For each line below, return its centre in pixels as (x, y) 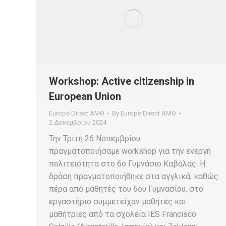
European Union (85, 97)
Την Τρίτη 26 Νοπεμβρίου (95, 139)
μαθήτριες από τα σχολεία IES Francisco (123, 214)
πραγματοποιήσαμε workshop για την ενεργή (130, 151)
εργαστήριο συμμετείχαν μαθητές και (118, 202)
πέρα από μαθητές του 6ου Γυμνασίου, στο (126, 189)
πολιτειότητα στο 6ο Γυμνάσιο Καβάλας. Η (127, 164)
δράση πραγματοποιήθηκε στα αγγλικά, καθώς (134, 177)
